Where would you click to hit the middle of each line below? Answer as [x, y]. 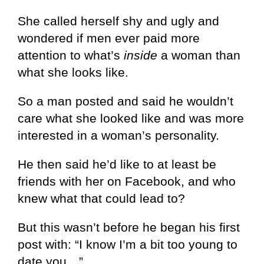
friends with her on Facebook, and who [127, 181]
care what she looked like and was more [131, 118]
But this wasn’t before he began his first [129, 227]
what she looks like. [73, 72]
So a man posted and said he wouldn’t [126, 101]
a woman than [199, 55]
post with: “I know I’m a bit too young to [128, 245]
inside [141, 55]
